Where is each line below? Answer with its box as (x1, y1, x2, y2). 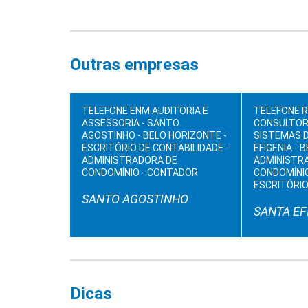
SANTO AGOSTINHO (82, 192, 188, 206)
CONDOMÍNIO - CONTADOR (82, 167, 198, 178)
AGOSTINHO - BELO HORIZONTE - (82, 130, 227, 141)
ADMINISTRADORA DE (82, 155, 177, 166)
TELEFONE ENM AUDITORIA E (82, 105, 208, 116)
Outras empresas (70, 55, 199, 74)
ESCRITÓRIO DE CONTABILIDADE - (82, 142, 229, 153)
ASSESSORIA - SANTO (82, 118, 179, 129)
